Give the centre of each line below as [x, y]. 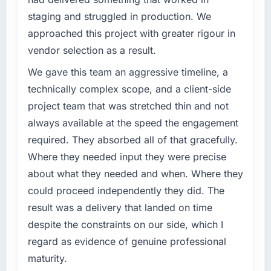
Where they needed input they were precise [127, 157]
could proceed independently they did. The [126, 191]
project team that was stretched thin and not [128, 106]
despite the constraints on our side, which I [125, 225]
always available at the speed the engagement [133, 123]
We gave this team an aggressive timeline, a [128, 72]
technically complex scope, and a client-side [129, 89]
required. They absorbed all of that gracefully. [132, 140]
